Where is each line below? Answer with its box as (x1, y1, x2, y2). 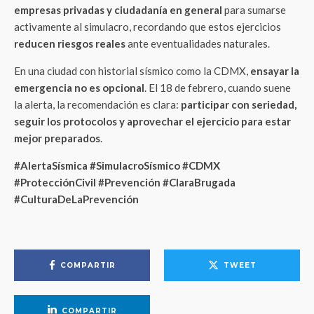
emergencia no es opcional (14, 81, 144, 94)
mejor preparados (14, 132, 100, 144)
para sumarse (222, 4, 286, 16)
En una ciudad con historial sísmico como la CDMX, (14, 64, 250, 77)
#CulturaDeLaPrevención (14, 193, 139, 205)
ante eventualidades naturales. (125, 37, 270, 50)
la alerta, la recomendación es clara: (14, 98, 181, 111)
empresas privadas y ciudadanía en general (14, 4, 222, 16)
